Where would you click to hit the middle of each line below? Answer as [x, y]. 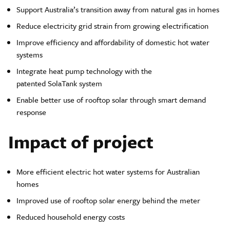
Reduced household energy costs [72, 217]
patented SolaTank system [59, 83]
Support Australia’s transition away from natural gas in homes [119, 9]
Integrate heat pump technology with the [84, 71]
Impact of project [81, 142]
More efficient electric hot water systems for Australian [108, 171]
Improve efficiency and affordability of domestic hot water [113, 42]
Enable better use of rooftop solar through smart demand [111, 100]
